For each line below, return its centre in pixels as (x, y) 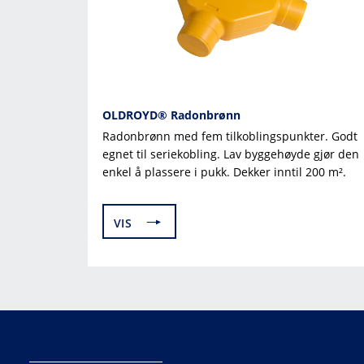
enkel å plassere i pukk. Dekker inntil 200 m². (224, 171)
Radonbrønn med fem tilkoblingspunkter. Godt (230, 136)
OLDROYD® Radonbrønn (171, 115)
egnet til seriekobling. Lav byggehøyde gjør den (231, 154)
